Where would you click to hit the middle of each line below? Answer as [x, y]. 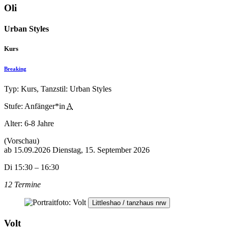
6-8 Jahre [39, 123]
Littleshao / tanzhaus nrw [129, 203]
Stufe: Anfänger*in [35, 106]
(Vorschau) [22, 141]
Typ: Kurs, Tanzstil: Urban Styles [58, 89]
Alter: [14, 123]
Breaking [15, 69]
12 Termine [22, 184]
